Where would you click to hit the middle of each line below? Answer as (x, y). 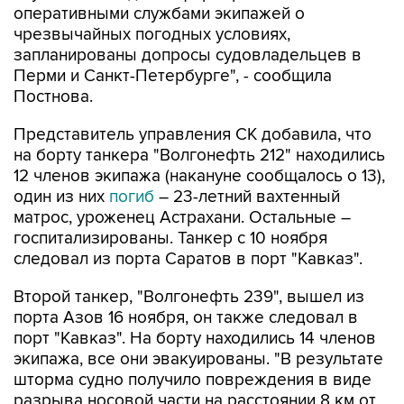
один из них (61, 197)
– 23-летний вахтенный (247, 197)
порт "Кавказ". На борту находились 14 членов (195, 339)
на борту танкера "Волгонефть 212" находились (199, 156)
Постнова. (53, 97)
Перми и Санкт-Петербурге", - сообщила (173, 76)
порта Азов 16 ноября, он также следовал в (186, 318)
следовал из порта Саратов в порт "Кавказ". (188, 259)
